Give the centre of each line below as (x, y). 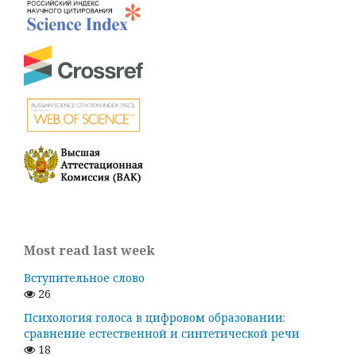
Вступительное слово (84, 277)
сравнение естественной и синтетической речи (162, 333)
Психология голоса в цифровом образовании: (155, 317)
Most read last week (89, 250)
